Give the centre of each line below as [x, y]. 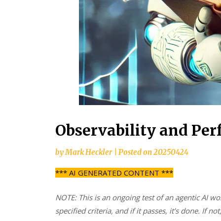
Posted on [136, 152]
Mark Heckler [89, 152]
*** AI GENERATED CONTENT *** [114, 173]
